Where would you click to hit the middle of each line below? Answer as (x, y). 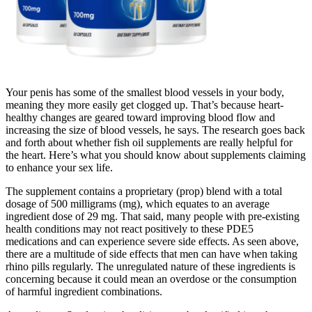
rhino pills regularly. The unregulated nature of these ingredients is (150, 266)
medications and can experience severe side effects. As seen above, (152, 241)
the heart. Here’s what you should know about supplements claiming (156, 155)
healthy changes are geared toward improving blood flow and (140, 117)
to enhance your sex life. (59, 167)
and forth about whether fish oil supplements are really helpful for (149, 142)
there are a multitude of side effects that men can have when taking (151, 253)
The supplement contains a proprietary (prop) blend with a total (144, 191)
